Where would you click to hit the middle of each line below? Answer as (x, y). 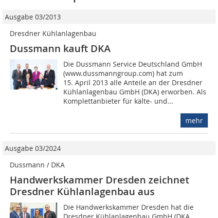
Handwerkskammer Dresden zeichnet (100, 180)
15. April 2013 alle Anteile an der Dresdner (133, 83)
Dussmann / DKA (37, 165)
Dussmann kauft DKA (60, 49)
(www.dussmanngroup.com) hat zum (123, 73)
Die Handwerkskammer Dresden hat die (129, 207)
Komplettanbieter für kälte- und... (118, 101)
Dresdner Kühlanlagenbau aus (82, 192)
